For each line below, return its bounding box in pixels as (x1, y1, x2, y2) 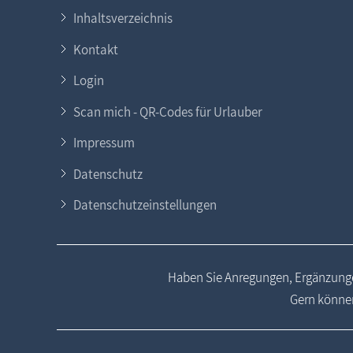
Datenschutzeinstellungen (72, 196, 217, 214)
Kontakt (72, 40, 118, 58)
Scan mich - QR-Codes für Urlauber (72, 102, 262, 121)
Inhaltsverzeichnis (72, 9, 173, 28)
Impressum (72, 134, 135, 152)
